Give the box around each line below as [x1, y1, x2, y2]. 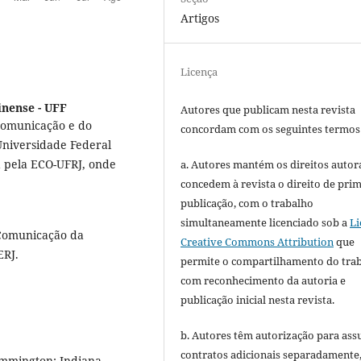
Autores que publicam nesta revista [180, 102, 356, 117]
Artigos [180, 10, 220, 26]
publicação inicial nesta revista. [180, 292, 335, 307]
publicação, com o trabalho [180, 195, 314, 210]
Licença [180, 64, 218, 79]
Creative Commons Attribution [180, 234, 334, 249]
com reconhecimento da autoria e [180, 272, 346, 288]
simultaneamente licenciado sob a [180, 214, 351, 230]
